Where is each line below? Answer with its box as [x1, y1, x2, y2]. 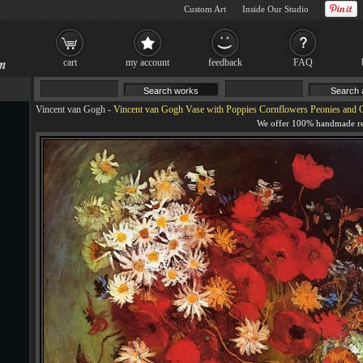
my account [126, 57, 169, 68]
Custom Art [184, 4, 226, 14]
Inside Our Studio [242, 4, 309, 14]
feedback [208, 57, 242, 68]
